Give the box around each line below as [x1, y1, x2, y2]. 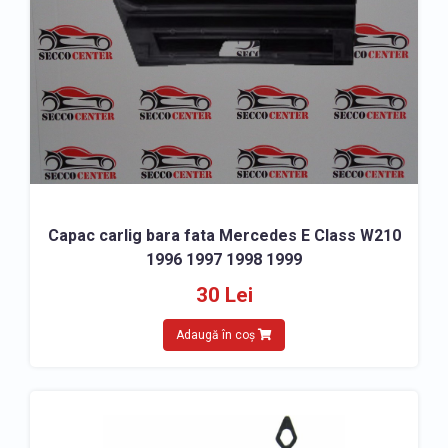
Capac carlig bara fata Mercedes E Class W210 [47, 226, 401, 245]
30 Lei [195, 283, 253, 307]
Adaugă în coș [176, 328, 258, 342]
